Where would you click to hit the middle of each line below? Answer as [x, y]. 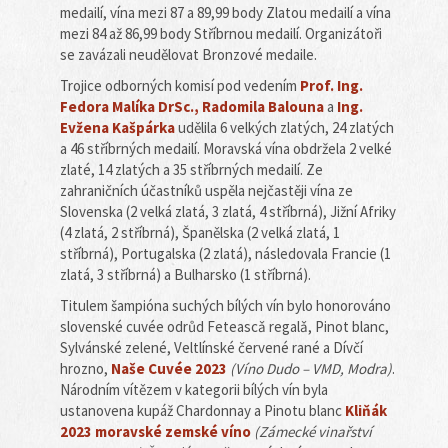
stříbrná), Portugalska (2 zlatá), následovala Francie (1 [225, 253]
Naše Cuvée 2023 [170, 368]
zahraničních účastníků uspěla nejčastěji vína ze [206, 190]
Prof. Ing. [331, 85]
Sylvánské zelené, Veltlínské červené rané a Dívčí [211, 347]
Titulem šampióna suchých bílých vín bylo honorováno [225, 305]
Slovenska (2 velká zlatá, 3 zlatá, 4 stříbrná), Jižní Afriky [228, 211]
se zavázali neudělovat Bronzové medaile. [188, 54]
